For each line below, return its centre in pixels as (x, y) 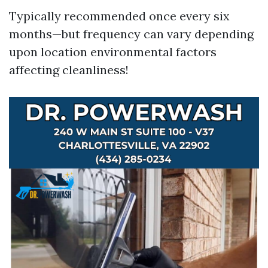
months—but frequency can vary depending (131, 34)
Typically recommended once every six (119, 16)
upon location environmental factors (113, 52)
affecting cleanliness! (69, 70)
